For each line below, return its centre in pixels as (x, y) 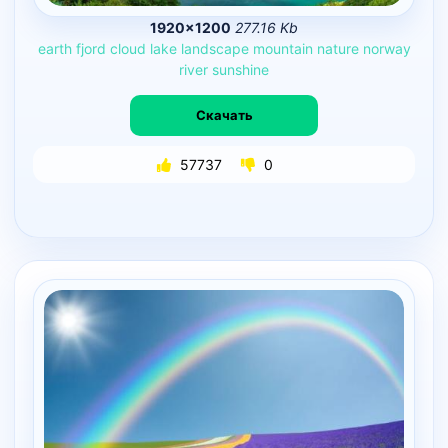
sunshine (240, 69)
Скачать (224, 115)
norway (386, 48)
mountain (282, 48)
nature (337, 48)
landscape (214, 48)
